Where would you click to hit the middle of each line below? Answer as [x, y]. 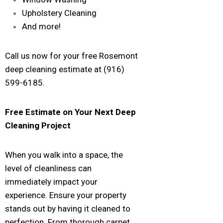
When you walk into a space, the [64, 155]
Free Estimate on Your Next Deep [70, 112]
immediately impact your [51, 181]
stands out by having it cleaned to [68, 208]
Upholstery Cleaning [59, 13]
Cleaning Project [38, 125]
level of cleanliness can [48, 168]
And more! [41, 26]
